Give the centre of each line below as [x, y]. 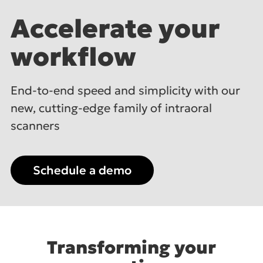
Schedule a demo [82, 170]
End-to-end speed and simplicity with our [125, 90]
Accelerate [85, 28]
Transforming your [131, 247]
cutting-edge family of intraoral [125, 108]
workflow [73, 57]
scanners [35, 126]
